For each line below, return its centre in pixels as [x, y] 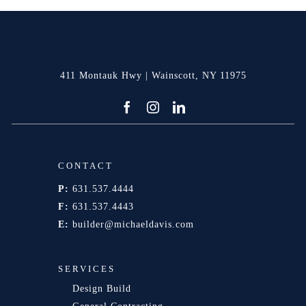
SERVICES [86, 268]
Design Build [101, 289]
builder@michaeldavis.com [133, 224]
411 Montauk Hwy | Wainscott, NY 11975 [153, 75]
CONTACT [85, 165]
